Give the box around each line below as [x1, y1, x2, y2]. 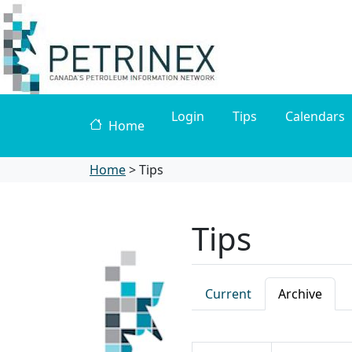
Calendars [285, 108, 345, 125]
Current [205, 285, 251, 302]
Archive [278, 285, 322, 302]
